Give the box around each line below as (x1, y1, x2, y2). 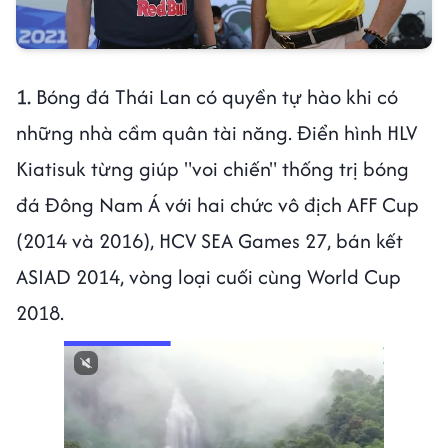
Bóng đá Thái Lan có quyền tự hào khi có (36, 82, 398, 112)
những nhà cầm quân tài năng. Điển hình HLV (16, 118, 417, 148)
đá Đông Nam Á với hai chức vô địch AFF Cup (16, 190, 419, 220)
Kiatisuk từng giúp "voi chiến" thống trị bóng (16, 154, 409, 184)
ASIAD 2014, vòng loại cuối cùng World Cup (16, 262, 401, 292)
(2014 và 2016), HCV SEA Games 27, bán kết (16, 226, 403, 256)
